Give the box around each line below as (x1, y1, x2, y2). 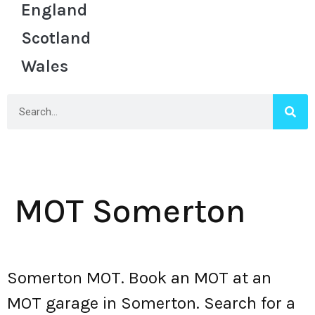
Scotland (21, 28, 91, 48)
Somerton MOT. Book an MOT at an (7, 268, 271, 288)
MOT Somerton (14, 191, 246, 231)
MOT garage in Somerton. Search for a (7, 293, 295, 313)
